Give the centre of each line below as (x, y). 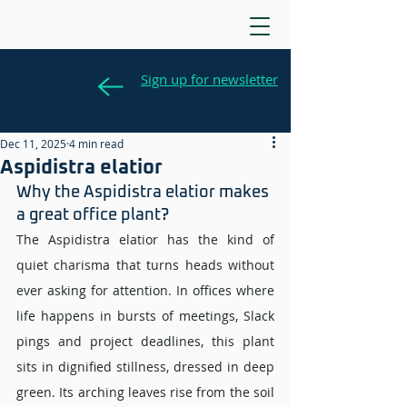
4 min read (96, 144)
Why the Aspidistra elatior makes (144, 193)
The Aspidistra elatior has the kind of (145, 239)
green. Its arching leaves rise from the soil (145, 392)
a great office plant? (94, 215)
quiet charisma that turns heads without (145, 265)
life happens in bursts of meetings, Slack (145, 316)
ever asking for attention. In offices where (145, 290)
